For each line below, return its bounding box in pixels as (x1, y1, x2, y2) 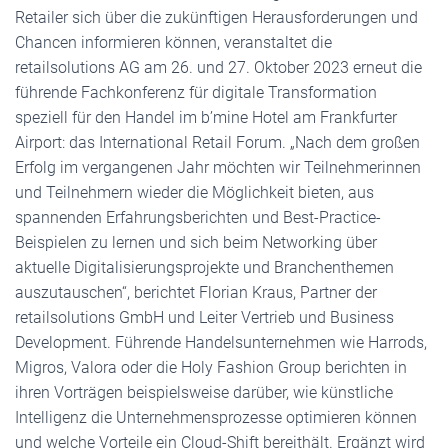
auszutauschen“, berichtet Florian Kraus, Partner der (15, 283, 377, 302)
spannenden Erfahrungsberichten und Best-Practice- (15, 208, 381, 227)
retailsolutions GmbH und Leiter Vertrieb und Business (15, 308, 394, 327)
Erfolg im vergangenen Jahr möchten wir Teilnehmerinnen (15, 158, 421, 177)
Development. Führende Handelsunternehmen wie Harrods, (15, 333, 427, 352)
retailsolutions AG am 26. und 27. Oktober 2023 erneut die (15, 58, 422, 77)
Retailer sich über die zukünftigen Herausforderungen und (15, 8, 418, 27)
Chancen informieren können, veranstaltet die (15, 33, 332, 52)
